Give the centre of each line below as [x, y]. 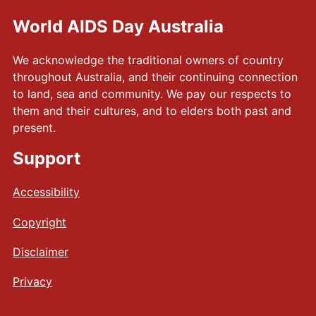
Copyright [39, 222]
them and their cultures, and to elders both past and [152, 111]
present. [34, 128]
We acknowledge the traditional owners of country [148, 60]
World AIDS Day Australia [118, 26]
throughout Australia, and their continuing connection [155, 77]
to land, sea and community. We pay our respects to [152, 94]
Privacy [32, 282]
